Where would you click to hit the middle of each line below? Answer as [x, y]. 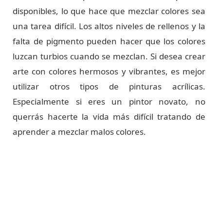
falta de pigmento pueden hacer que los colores [109, 41]
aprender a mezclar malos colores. [80, 131]
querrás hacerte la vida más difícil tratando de [109, 116]
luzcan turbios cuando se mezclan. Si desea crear [109, 56]
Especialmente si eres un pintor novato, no [109, 101]
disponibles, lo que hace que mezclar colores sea [109, 11]
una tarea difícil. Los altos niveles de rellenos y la [109, 26]
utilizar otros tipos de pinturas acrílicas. [109, 86]
